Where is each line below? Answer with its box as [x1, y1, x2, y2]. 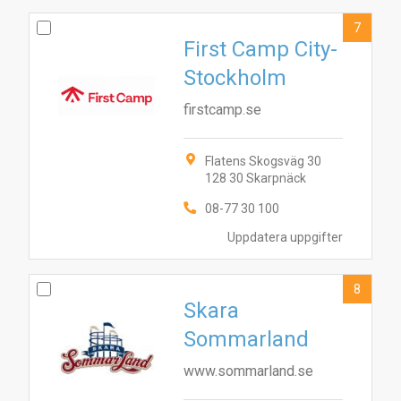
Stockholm [183, 65, 286, 90]
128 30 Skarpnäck [205, 171, 306, 185]
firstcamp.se [183, 101, 261, 118]
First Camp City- [183, 37, 337, 62]
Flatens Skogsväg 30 [205, 154, 321, 168]
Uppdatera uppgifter [227, 230, 343, 245]
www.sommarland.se [183, 363, 313, 380]
